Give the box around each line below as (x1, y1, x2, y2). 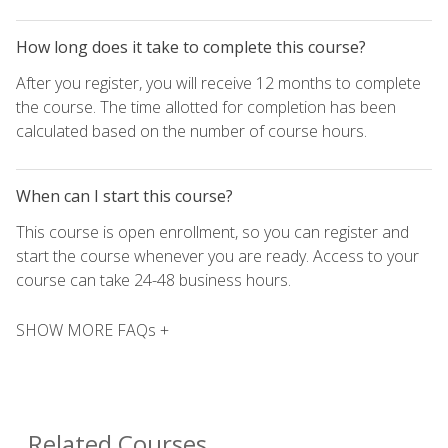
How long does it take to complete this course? (16, 36, 366, 59)
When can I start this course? (16, 185, 233, 208)
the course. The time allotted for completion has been (16, 96, 396, 119)
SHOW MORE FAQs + (16, 319, 169, 342)
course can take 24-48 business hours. (16, 269, 291, 292)
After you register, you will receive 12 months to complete (16, 72, 421, 95)
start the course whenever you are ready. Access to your (16, 245, 419, 268)
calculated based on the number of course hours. (16, 120, 367, 143)
